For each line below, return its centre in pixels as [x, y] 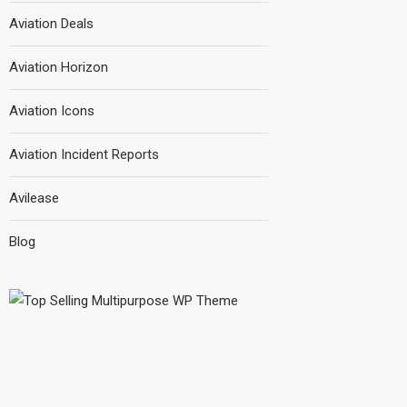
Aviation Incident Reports [84, 154]
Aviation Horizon [59, 67]
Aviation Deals [51, 24]
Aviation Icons [52, 111]
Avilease [34, 198]
